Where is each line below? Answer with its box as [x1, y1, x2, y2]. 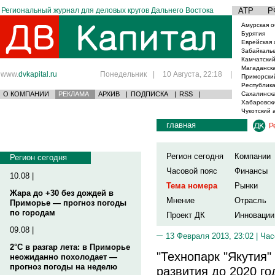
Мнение [166, 196, 195, 205]
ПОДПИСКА [131, 90, 168, 98]
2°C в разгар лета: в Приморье [10, 242, 130, 252]
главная [166, 120, 196, 130]
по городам [10, 208, 55, 217]
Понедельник [100, 70, 147, 78]
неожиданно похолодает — [10, 252, 117, 261]
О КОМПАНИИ [3, 90, 49, 98]
